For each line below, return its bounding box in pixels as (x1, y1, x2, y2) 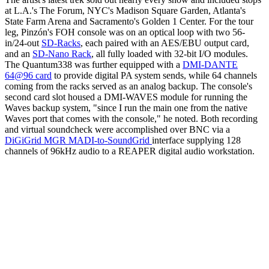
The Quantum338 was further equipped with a (5, 59, 183, 70)
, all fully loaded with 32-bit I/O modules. (91, 49, 248, 59)
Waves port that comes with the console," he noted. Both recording (5, 113, 258, 124)
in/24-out (5, 38, 41, 49)
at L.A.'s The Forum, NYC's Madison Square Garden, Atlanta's (5, 5, 246, 16)
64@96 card (5, 70, 52, 81)
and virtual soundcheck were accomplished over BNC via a (5, 124, 230, 135)
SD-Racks (41, 38, 80, 49)
